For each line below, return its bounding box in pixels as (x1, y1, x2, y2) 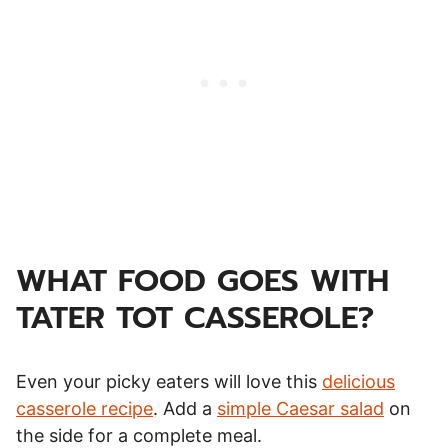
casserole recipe (16, 397, 153, 419)
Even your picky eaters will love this (16, 370, 322, 392)
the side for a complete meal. (16, 424, 262, 446)
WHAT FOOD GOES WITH (16, 256, 389, 304)
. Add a (153, 397, 217, 419)
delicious (322, 370, 395, 392)
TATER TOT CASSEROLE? (16, 293, 374, 341)
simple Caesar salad (217, 397, 384, 419)
